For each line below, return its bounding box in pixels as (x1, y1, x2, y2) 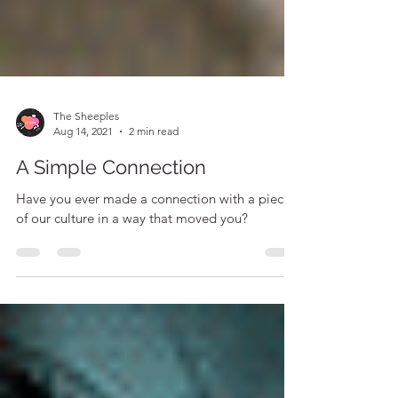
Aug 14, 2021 (53, 164, 113, 178)
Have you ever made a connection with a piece (16, 230, 291, 247)
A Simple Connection (16, 195, 206, 219)
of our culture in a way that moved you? (16, 250, 248, 267)
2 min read (129, 164, 179, 178)
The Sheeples (53, 149, 119, 163)
